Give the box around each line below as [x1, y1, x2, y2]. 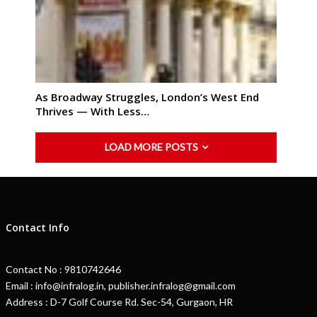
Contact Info [5, 220, 69, 234]
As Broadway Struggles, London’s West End [35, 89, 259, 104]
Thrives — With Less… [35, 103, 149, 118]
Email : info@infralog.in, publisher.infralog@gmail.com [5, 279, 236, 292]
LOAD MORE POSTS [104, 140, 200, 153]
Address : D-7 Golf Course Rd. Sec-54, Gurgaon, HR [5, 296, 233, 308]
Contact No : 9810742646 [5, 263, 121, 275]
